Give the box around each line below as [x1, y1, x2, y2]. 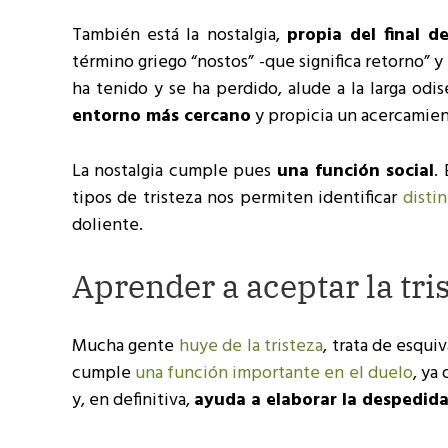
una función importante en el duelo [135, 359, 413, 388]
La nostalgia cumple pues [72, 157, 277, 186]
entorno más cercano [72, 102, 251, 131]
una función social [276, 157, 435, 186]
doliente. [72, 211, 143, 240]
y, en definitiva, [72, 386, 194, 415]
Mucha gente [72, 332, 179, 361]
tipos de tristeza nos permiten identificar [72, 184, 403, 213]
